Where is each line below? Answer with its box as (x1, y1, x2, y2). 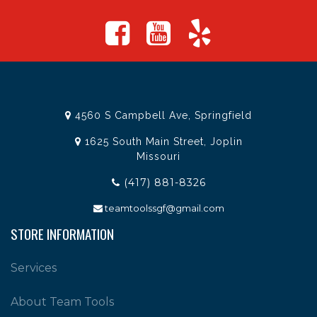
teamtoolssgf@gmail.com (104, 202, 224, 214)
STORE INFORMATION (11, 224, 114, 244)
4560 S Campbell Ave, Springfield (71, 110, 252, 122)
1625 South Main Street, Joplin (81, 136, 243, 148)
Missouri (137, 151, 180, 163)
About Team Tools (11, 295, 114, 309)
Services (11, 261, 57, 275)
